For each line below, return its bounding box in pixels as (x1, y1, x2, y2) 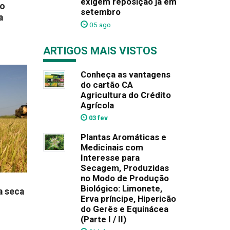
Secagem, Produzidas (80, 163, 169, 173)
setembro (80, 7, 121, 17)
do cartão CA (80, 80, 133, 90)
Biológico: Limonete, (80, 183, 162, 194)
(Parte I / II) (80, 214, 126, 224)
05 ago (87, 21, 111, 29)
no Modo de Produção (80, 173, 169, 183)
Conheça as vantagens (80, 69, 170, 80)
